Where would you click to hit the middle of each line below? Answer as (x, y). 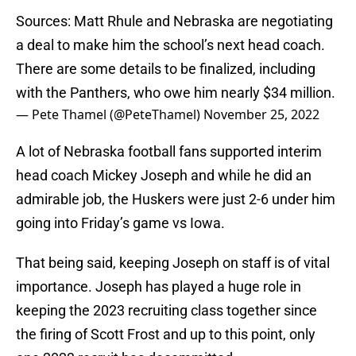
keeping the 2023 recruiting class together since (166, 311)
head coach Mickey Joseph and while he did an (164, 176)
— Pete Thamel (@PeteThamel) (110, 115)
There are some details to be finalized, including (166, 69)
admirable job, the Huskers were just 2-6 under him (176, 199)
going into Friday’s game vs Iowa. (120, 223)
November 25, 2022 (261, 115)
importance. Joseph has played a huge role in (159, 287)
